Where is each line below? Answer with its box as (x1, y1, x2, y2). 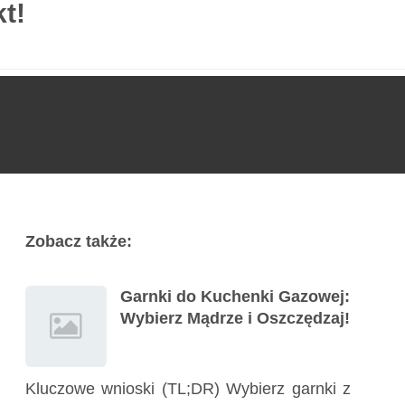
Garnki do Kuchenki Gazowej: (120, 287, 350, 306)
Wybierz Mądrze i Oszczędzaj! (120, 309, 350, 327)
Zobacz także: (25, 232, 132, 250)
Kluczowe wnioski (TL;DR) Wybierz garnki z (25, 380, 351, 398)
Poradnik (84, 21, 143, 36)
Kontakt (178, 21, 228, 36)
